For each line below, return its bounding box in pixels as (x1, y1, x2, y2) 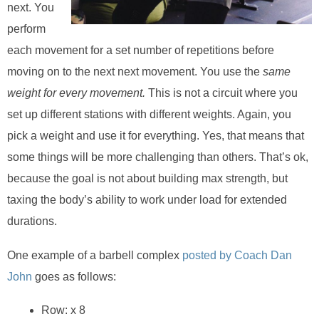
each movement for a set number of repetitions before (7, 44, 274, 57)
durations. (7, 215, 57, 228)
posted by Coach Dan (182, 249, 292, 261)
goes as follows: (32, 270, 116, 283)
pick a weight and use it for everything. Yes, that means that (7, 130, 304, 142)
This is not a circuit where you (148, 87, 298, 100)
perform (7, 23, 46, 36)
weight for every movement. (7, 87, 148, 100)
